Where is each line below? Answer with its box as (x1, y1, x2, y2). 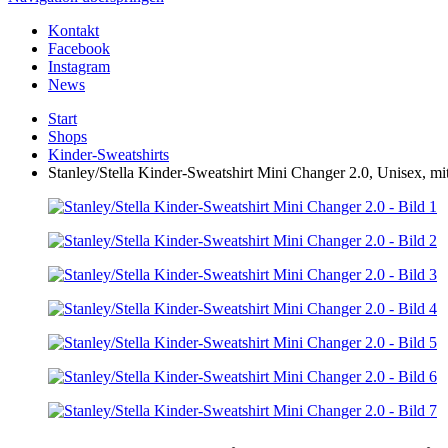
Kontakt (48, 22, 99, 39)
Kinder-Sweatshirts (48, 146, 169, 163)
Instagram (48, 58, 110, 75)
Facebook (48, 40, 110, 57)
